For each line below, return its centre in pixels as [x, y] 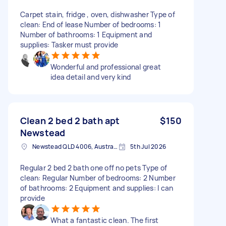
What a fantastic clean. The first [105, 220]
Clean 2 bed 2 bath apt [70, 120]
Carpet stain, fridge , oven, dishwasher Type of [98, 14]
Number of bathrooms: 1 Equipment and [86, 34]
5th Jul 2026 [148, 146]
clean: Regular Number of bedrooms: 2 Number [98, 178]
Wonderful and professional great [106, 67]
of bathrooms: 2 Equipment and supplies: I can [97, 188]
